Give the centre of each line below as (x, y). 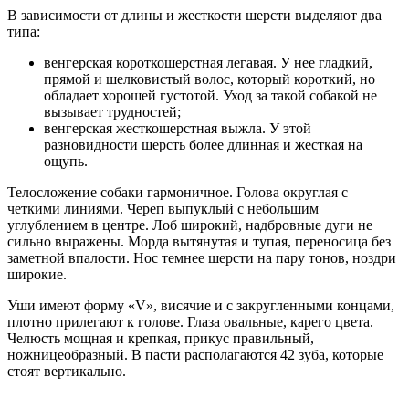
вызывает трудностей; (112, 111)
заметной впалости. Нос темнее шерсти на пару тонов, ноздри (202, 257)
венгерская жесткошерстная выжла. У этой (178, 128)
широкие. (37, 274)
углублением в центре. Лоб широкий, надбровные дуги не (190, 225)
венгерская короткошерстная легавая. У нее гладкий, (208, 62)
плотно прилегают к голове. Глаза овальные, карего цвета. (190, 321)
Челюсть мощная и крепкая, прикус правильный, (161, 338)
